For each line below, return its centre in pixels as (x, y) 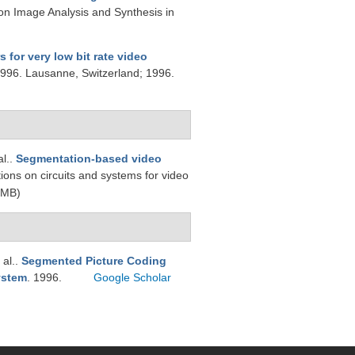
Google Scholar (133, 277)
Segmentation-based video (89, 158)
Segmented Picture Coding (94, 261)
